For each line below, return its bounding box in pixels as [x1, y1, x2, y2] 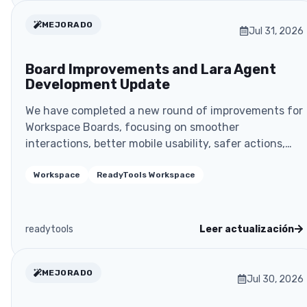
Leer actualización [199, 223, 294, 235]
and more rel [25, 153, 90, 167]
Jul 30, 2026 [247, 273, 304, 285]
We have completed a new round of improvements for [25, 103, 303, 117]
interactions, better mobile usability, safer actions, [25, 136, 285, 150]
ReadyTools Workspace [97, 169, 195, 180]
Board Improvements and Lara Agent [25, 60, 276, 77]
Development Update [25, 75, 170, 93]
